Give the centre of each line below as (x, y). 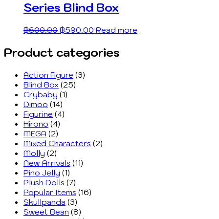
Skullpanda (44, 202)
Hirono (36, 124)
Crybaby (41, 95)
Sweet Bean (46, 212)
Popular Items (50, 192)
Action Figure (48, 75)
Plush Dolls (44, 183)
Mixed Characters (57, 143)
